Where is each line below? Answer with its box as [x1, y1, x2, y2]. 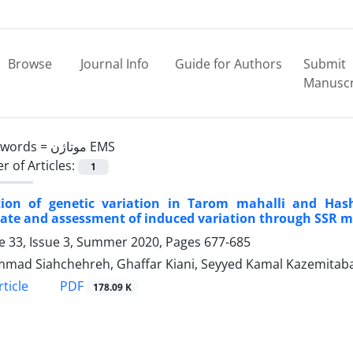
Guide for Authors [175, 55, 283, 72]
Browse [7, 55, 52, 72]
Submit [303, 55, 347, 72]
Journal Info [80, 55, 150, 72]
